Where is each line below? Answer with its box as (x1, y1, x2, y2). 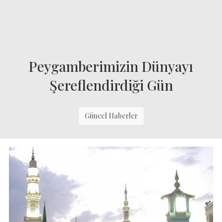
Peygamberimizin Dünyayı (29, 57, 193, 76)
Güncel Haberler (84, 111, 138, 121)
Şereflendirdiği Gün (49, 76, 173, 95)
